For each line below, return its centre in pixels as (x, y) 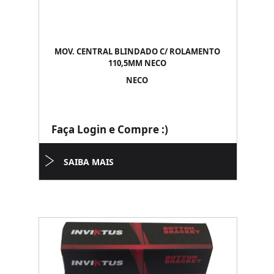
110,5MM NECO (137, 63)
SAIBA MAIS (89, 162)
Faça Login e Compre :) (110, 129)
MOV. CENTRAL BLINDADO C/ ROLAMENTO (137, 51)
